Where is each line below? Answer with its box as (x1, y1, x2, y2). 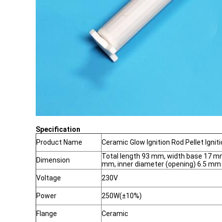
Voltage (36, 174, 61, 182)
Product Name (36, 138, 82, 146)
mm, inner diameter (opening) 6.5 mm (102, 160, 221, 168)
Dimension (36, 156, 70, 164)
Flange (36, 210, 57, 218)
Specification (36, 125, 80, 133)
